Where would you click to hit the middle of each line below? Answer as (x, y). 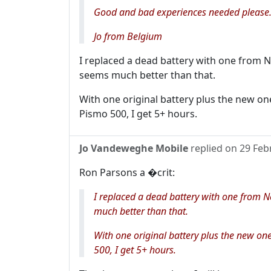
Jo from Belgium (128, 36)
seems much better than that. (147, 75)
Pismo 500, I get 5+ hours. (138, 114)
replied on (214, 148)
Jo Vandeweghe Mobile (134, 148)
